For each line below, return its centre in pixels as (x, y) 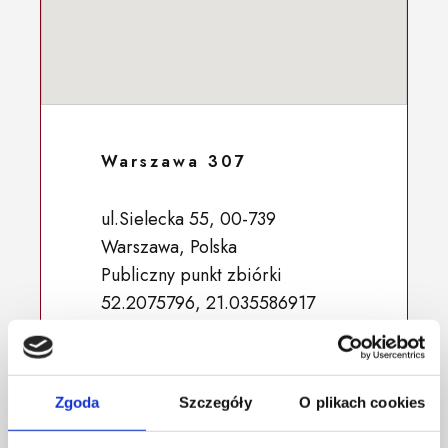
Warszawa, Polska (169, 246)
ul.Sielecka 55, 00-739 (188, 218)
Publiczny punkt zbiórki (191, 274)
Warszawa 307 (174, 161)
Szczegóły (215, 402)
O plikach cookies (362, 402)
